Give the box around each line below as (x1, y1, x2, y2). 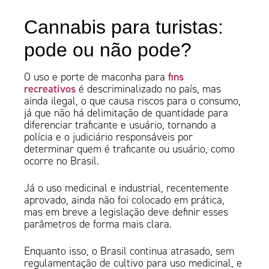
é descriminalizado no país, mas (76, 82, 222, 96)
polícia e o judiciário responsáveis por (24, 130, 193, 144)
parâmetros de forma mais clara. (24, 217, 175, 231)
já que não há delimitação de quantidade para (24, 106, 229, 120)
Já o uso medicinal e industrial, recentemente (24, 181, 229, 195)
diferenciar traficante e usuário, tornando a (24, 118, 217, 132)
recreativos (24, 82, 76, 96)
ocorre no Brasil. (24, 154, 106, 168)
